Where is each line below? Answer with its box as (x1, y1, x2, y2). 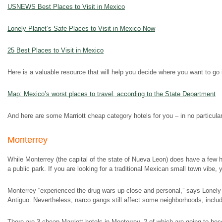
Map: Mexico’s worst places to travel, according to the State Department (7, 90, 216, 98)
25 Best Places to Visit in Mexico (7, 47, 104, 54)
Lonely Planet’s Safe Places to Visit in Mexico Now (7, 25, 155, 32)
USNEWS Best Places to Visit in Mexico (7, 3, 125, 10)
